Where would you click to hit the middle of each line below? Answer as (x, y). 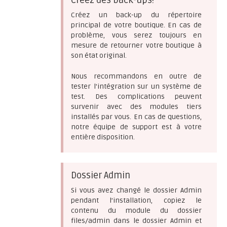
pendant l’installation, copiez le (136, 200)
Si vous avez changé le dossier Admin (136, 190)
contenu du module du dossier (136, 211)
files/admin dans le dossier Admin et (136, 221)
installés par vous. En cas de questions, (136, 117)
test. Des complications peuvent (136, 97)
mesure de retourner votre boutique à (136, 45)
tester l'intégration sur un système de (136, 86)
